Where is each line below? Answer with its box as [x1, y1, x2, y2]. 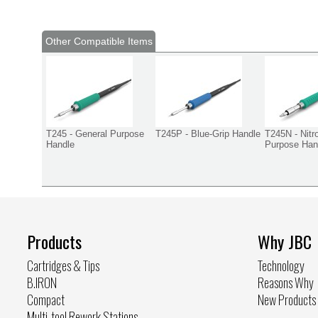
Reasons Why [257, 273, 314, 292]
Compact [27, 290, 65, 309]
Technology [257, 256, 305, 275]
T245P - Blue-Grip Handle [155, 128, 261, 139]
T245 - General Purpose [46, 128, 144, 139]
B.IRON [27, 273, 57, 292]
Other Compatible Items [45, 35, 153, 47]
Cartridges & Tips [27, 256, 99, 275]
